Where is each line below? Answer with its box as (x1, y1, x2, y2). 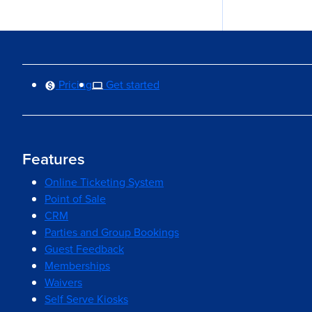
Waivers (45, 274, 82, 290)
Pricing (56, 77, 92, 93)
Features (22, 147, 85, 171)
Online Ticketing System (45, 174, 164, 190)
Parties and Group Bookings (45, 224, 179, 240)
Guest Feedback (45, 241, 124, 257)
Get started (103, 77, 159, 93)
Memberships (45, 258, 110, 274)
